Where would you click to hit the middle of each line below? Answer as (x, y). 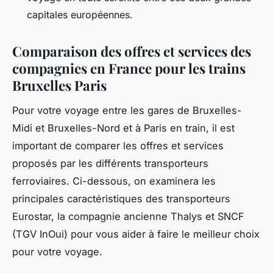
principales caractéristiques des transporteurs (121, 198)
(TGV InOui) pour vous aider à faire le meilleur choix (136, 234)
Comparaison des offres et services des (132, 51)
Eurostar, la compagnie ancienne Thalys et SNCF (128, 216)
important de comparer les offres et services (118, 145)
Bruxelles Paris (59, 86)
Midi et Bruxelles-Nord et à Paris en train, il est (123, 128)
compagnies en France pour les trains (129, 69)
